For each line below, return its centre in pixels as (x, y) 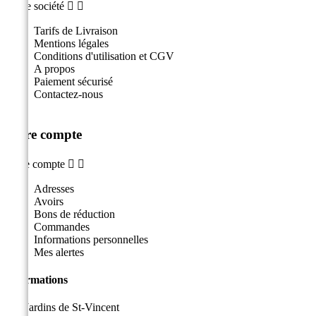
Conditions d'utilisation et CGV (104, 56)
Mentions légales (71, 44)
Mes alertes (59, 252)
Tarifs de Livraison (76, 31)
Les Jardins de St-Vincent (62, 308)
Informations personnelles (91, 239)
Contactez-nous (68, 95)
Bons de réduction (74, 214)
